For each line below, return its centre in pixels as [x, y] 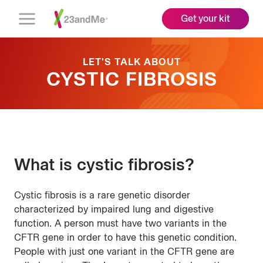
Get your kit [205, 18]
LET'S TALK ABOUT [131, 62]
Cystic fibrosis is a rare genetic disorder [102, 195]
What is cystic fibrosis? [104, 164]
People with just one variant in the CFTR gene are [124, 252]
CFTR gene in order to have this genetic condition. [125, 237]
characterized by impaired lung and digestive [114, 209]
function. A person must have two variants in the [120, 223]
